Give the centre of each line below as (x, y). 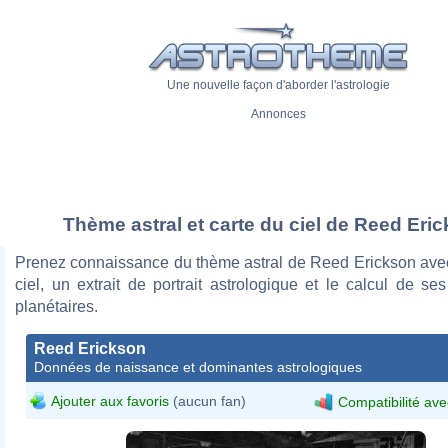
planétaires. (56, 306)
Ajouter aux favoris (110, 400)
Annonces (278, 114)
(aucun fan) (207, 400)
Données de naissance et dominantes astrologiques (198, 366)
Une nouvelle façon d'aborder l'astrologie (278, 85)
